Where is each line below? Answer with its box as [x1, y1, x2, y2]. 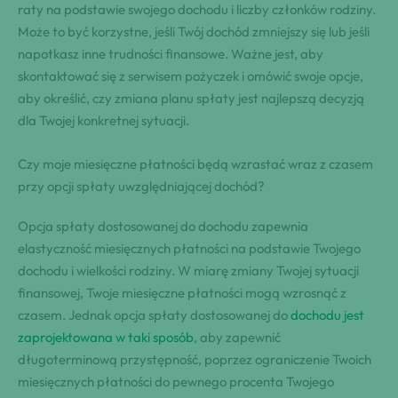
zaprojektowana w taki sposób [18, 328, 194, 346]
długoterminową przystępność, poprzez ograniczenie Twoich [18, 350, 371, 368]
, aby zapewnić [194, 328, 281, 346]
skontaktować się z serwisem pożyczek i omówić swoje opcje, [18, 67, 363, 84]
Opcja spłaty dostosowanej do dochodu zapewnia [18, 217, 308, 235]
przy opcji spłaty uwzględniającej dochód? [18, 177, 265, 195]
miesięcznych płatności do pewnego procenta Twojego [18, 372, 334, 390]
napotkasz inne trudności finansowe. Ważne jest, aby [18, 44, 323, 62]
